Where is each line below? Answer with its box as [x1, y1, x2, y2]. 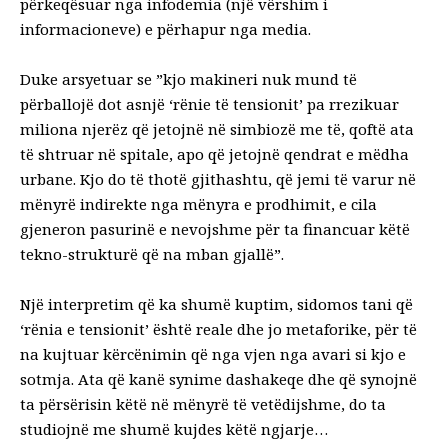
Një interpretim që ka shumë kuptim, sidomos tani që [20, 294, 413, 315]
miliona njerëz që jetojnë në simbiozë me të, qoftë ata [20, 119, 414, 140]
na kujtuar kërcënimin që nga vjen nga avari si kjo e [20, 344, 406, 365]
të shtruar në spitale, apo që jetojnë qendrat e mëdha [20, 144, 409, 165]
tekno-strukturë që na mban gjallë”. [20, 244, 284, 265]
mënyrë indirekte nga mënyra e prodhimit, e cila [20, 194, 377, 215]
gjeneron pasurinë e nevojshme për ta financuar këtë [20, 219, 410, 240]
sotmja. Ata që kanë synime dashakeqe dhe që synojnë [20, 369, 417, 390]
